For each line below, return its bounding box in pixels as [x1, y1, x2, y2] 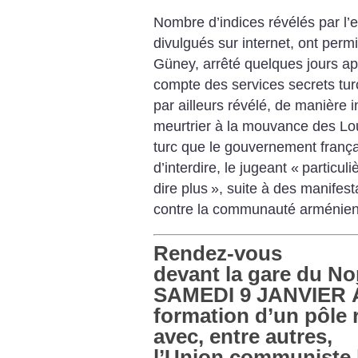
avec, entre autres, [153, 324, 332, 348]
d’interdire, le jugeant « [153, 160, 299, 177]
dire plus [153, 181, 208, 197]
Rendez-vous [153, 241, 282, 265]
